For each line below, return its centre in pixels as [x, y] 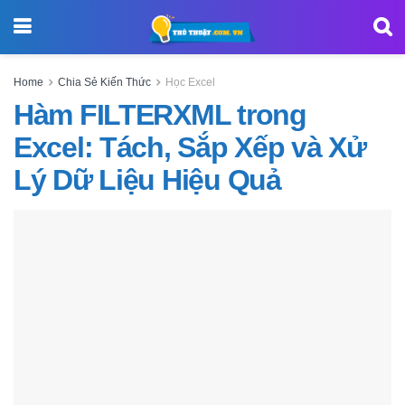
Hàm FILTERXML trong [160, 115]
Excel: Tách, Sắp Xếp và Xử [190, 147]
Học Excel [190, 82]
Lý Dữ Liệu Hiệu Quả [147, 180]
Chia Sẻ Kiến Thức [104, 82]
